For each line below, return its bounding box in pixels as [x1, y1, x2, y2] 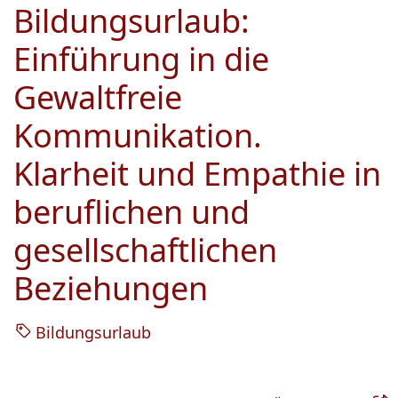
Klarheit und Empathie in [13, 151, 381, 195]
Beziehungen [13, 266, 208, 310]
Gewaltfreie [13, 75, 182, 119]
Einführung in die [13, 36, 269, 81]
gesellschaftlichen [13, 227, 277, 272]
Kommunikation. [13, 113, 262, 157]
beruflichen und [13, 189, 250, 234]
